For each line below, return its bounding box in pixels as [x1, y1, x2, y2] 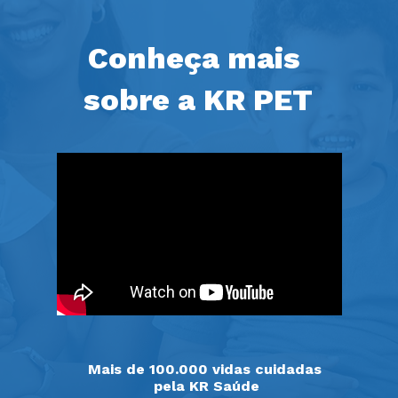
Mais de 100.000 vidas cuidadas [87, 360, 322, 378]
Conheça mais [87, 39, 300, 76]
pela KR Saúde [154, 377, 259, 394]
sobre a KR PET [83, 81, 313, 117]
